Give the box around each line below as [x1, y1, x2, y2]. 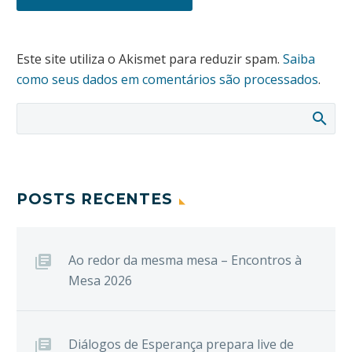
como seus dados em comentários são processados [16, 70, 318, 88]
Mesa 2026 [68, 272, 132, 290]
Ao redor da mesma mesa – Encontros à [68, 251, 302, 269]
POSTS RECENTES [16, 190, 174, 209]
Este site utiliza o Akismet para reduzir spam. [16, 49, 283, 68]
